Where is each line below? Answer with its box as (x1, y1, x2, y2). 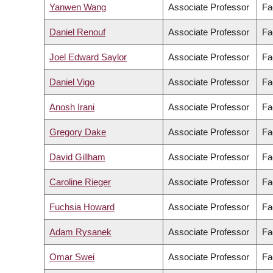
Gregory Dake (49, 127, 106, 138)
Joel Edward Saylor (49, 52, 127, 63)
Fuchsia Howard (49, 202, 115, 213)
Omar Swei (49, 252, 94, 263)
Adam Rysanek (49, 227, 112, 238)
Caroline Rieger (49, 177, 111, 188)
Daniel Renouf (49, 27, 105, 38)
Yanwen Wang (49, 2, 106, 13)
